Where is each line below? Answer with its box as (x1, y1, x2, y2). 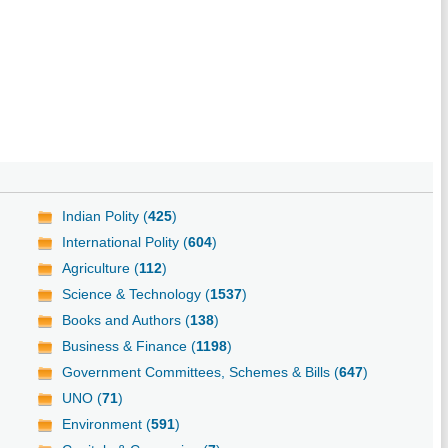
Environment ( (62, 416, 152, 433)
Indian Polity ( (62, 208, 149, 225)
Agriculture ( (62, 260, 140, 277)
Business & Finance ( (62, 338, 197, 355)
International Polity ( (62, 234, 189, 251)
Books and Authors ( (62, 312, 191, 329)
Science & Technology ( (62, 286, 211, 303)
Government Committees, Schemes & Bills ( (62, 364, 340, 381)
